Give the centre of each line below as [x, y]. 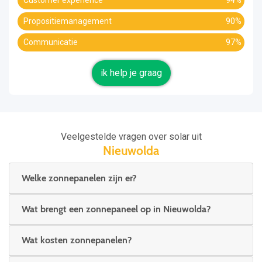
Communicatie [51, 42]
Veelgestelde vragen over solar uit [131, 137]
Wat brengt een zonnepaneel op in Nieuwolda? [116, 209]
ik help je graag [131, 73]
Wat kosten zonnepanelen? [77, 240]
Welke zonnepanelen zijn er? [79, 178]
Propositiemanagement [68, 21]
